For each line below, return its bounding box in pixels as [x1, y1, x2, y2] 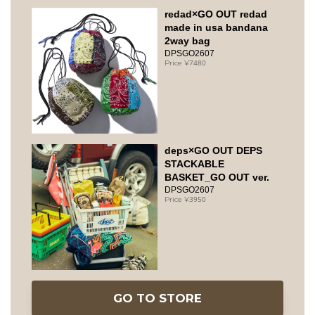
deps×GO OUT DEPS [165, 145, 262, 157]
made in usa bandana [165, 22, 268, 34]
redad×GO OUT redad [165, 8, 267, 20]
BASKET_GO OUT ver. [165, 172, 269, 184]
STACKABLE [165, 158, 224, 170]
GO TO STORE [113, 290, 202, 305]
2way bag [165, 35, 210, 47]
